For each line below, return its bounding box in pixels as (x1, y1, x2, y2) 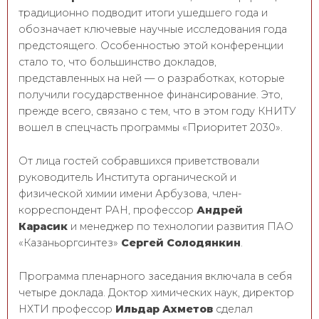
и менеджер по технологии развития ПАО (68, 219, 293, 233)
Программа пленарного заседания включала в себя (19, 269, 292, 283)
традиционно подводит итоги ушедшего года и (19, 6, 268, 20)
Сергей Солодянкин (121, 236, 241, 249)
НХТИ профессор (19, 302, 115, 315)
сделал (213, 302, 253, 315)
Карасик (19, 219, 68, 233)
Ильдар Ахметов (115, 302, 213, 315)
